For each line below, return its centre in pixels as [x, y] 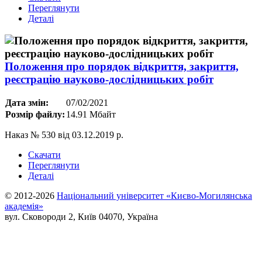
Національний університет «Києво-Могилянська [154, 196]
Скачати [44, 155]
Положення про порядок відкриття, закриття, [122, 67]
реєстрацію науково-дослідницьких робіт [109, 80]
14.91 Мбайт [91, 115]
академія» [24, 206]
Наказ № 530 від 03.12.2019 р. [65, 135]
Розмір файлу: [35, 115]
